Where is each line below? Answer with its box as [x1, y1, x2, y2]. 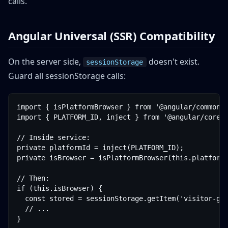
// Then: [17, 174, 49, 182]
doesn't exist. [146, 56, 199, 67]
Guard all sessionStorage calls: [8, 70, 126, 81]
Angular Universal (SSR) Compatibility [8, 28, 215, 43]
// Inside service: [17, 133, 90, 141]
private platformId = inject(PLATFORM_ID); [17, 144, 184, 152]
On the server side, [8, 56, 83, 67]
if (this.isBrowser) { [17, 184, 102, 192]
